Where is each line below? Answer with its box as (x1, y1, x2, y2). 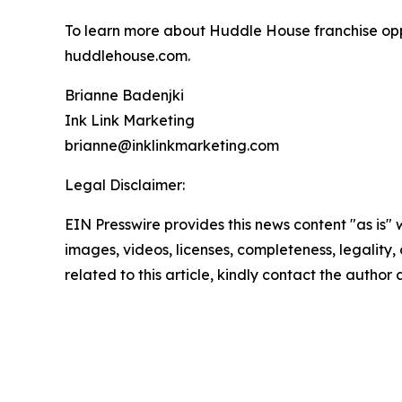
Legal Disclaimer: (65, 176, 185, 195)
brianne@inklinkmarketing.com (65, 136, 279, 155)
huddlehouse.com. (65, 47, 190, 66)
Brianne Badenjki (65, 86, 184, 105)
